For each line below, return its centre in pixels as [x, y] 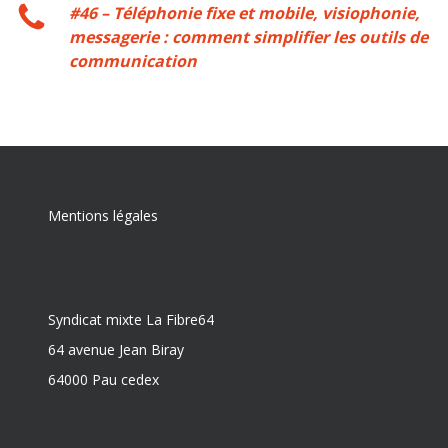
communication [132, 61]
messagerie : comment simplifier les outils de [248, 37]
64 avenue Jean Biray [116, 349]
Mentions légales [103, 215]
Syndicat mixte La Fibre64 [131, 319]
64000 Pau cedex [103, 379]
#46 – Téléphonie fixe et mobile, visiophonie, [244, 13]
